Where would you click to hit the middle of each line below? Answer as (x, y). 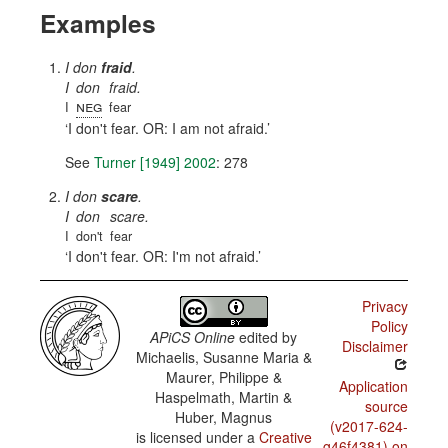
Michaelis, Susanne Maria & (223, 357)
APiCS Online (193, 337)
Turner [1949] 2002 (155, 162)
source (386, 406)
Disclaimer (374, 346)
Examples (98, 23)
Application (373, 386)
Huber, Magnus (224, 417)
